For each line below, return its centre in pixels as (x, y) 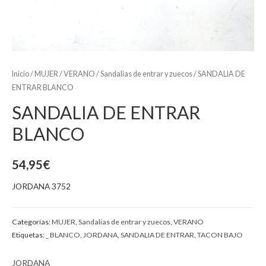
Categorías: (32, 221)
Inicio (20, 74)
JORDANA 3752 (41, 186)
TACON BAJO (220, 235)
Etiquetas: (29, 235)
